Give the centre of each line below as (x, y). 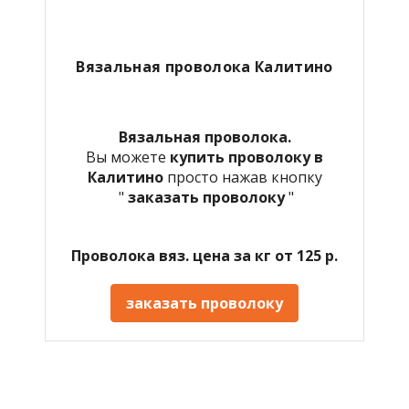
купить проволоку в (246, 157)
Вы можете (128, 157)
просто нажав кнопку (244, 177)
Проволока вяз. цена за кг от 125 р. (204, 255)
